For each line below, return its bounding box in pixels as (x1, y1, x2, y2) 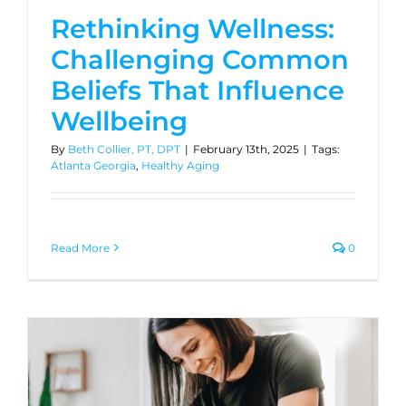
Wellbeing (51, 104, 188, 137)
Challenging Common (51, 43, 349, 75)
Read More (51, 240, 110, 255)
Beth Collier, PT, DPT (68, 141, 180, 156)
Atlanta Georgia (51, 158, 136, 172)
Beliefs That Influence (51, 73, 344, 106)
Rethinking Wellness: (51, 12, 334, 44)
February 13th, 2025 (193, 141, 299, 156)
